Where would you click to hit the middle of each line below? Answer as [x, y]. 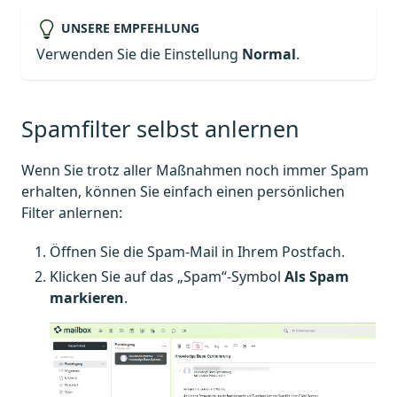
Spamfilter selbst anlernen [160, 128]
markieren [87, 297]
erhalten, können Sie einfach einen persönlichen [183, 191]
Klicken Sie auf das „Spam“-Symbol [167, 276]
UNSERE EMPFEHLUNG [130, 27]
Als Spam [317, 276]
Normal [269, 54]
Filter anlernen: [72, 212]
